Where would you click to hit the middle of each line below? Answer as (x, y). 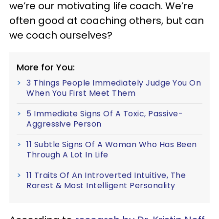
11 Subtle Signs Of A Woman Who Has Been (112, 144)
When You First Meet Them (81, 93)
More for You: (46, 67)
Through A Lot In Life (67, 155)
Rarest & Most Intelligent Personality (101, 186)
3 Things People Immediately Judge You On (114, 83)
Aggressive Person (64, 124)
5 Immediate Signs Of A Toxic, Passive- (105, 114)
